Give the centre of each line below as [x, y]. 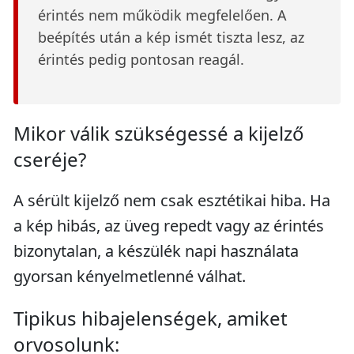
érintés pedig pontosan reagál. [141, 59]
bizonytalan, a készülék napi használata [156, 251]
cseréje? [50, 159]
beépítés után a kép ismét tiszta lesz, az [171, 37]
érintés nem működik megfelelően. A [162, 15]
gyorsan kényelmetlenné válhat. [130, 276]
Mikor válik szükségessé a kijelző [159, 133]
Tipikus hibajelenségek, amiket [151, 318]
